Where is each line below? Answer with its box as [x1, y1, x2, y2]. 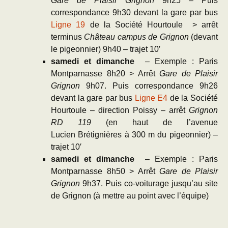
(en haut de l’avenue [91, 118, 218, 127]
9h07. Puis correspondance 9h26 [80, 81, 218, 90]
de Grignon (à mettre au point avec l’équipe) [51, 191, 209, 200]
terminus [51, 33, 84, 41]
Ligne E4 [134, 94, 168, 102]
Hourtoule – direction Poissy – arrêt [51, 106, 189, 115]
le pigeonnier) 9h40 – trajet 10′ [51, 45, 160, 53]
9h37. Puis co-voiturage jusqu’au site [80, 179, 218, 188]
